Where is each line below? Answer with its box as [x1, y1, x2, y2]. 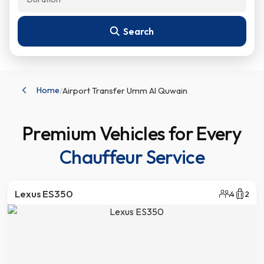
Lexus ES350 [15, 187, 73, 200]
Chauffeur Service [59, 144, 205, 169]
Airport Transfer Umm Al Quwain [62, 85, 187, 96]
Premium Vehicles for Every [22, 121, 242, 145]
